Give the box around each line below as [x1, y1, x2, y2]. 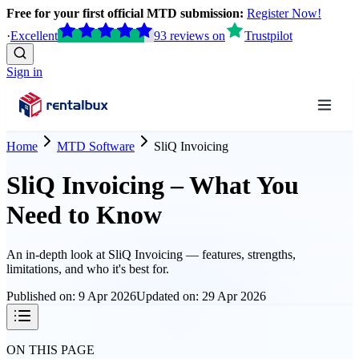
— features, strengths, [183, 247, 296, 261]
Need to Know [6, 200, 162, 230]
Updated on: [136, 288, 202, 303]
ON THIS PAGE [6, 342, 95, 357]
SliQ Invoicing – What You [6, 171, 299, 200]
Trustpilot [244, 29, 292, 42]
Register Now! [247, 6, 321, 20]
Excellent [10, 29, 58, 42]
